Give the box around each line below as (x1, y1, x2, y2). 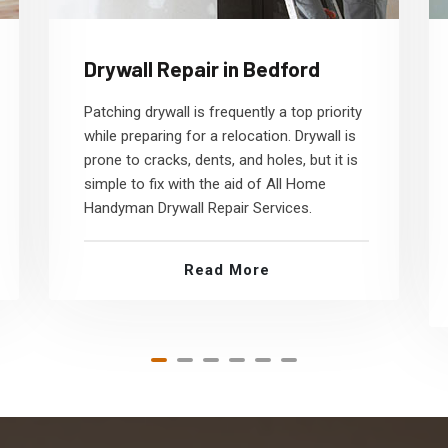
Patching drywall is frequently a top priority (84, 103, 362, 121)
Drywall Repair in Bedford (84, 56, 320, 81)
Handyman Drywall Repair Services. (84, 199, 312, 217)
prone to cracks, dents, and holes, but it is (84, 151, 358, 169)
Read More (183, 261, 270, 279)
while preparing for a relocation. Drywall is (84, 127, 356, 145)
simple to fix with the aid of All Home (84, 175, 326, 193)
